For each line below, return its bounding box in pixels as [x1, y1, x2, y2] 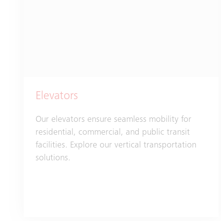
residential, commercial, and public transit [36, 128, 190, 138]
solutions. [36, 154, 71, 163]
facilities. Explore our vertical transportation [36, 141, 196, 150]
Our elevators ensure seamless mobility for [36, 115, 191, 125]
